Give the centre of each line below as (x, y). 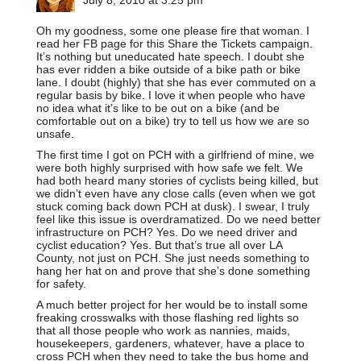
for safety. (61, 283)
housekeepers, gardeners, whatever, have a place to (170, 343)
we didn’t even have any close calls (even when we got (176, 193)
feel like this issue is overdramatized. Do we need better (178, 219)
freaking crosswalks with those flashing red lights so (168, 317)
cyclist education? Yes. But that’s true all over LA (159, 245)
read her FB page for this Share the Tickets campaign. (174, 43)
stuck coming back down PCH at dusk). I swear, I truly (173, 206)
